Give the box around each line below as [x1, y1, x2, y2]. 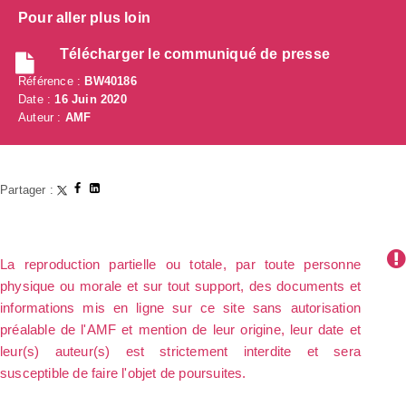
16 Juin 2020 [54, 92, 127, 107]
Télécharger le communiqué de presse [60, 46, 330, 63]
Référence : [18, 74, 85, 89]
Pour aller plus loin [18, 10, 150, 26]
